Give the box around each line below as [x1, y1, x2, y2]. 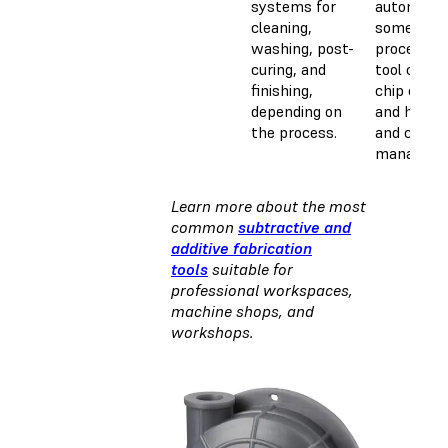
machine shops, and [171, 300, 314, 321]
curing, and [251, 58, 326, 79]
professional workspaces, [171, 279, 353, 300]
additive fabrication [171, 237, 312, 258]
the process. [251, 121, 337, 142]
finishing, [251, 79, 313, 100]
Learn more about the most [171, 195, 366, 216]
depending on [251, 100, 342, 121]
